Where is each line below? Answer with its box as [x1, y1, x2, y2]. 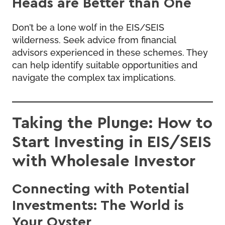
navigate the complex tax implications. [12, 70, 176, 83]
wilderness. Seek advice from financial [12, 33, 176, 45]
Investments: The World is [12, 195, 184, 213]
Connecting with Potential [12, 179, 189, 197]
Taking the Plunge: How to [12, 111, 212, 132]
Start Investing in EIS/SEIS [12, 131, 211, 151]
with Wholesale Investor [12, 150, 195, 170]
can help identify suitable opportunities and [12, 58, 197, 70]
